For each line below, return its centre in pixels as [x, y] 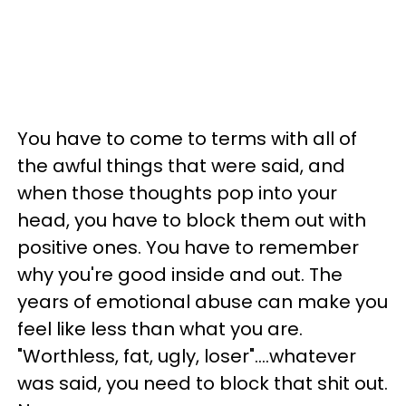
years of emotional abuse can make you [203, 301]
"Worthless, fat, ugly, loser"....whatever [187, 356]
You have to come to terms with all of [187, 138]
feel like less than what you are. [160, 329]
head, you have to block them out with [192, 220]
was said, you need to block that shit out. [203, 383]
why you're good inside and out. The [180, 274]
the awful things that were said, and [181, 165]
